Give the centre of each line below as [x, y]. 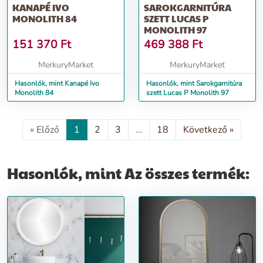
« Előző [44, 130]
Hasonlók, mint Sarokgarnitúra [194, 83]
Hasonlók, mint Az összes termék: [128, 173]
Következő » [208, 130]
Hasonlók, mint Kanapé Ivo [57, 83]
